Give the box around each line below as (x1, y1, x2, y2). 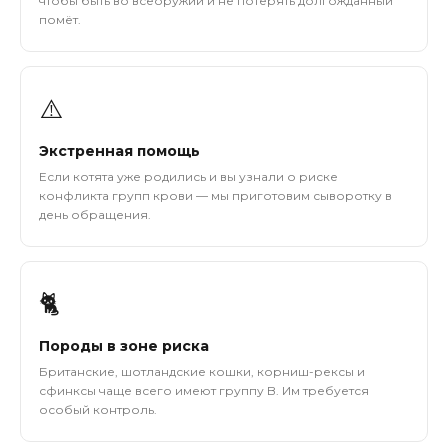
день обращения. (39, 207, 151, 222)
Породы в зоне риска (39, 337, 209, 355)
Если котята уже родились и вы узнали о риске (39, 169, 338, 184)
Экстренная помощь (39, 142, 200, 160)
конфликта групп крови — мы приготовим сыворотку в (39, 188, 392, 203)
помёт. (39, 12, 81, 27)
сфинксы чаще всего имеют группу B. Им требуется (39, 383, 369, 398)
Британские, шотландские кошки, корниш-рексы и (39, 364, 365, 379)
